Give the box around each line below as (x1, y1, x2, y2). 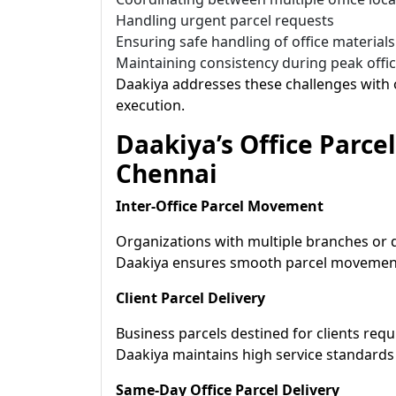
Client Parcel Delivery (116, 288, 265, 308)
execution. (116, 95, 185, 115)
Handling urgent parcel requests (116, 11, 334, 30)
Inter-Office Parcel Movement (116, 196, 324, 216)
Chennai (116, 156, 217, 190)
